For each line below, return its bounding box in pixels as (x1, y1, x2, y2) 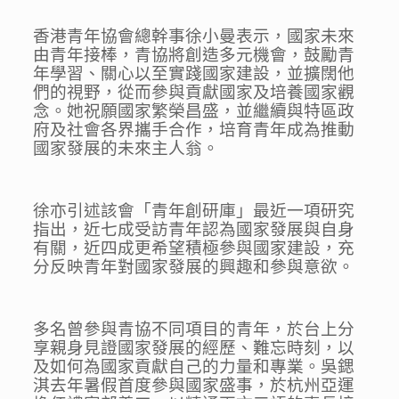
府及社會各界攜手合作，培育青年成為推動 (33, 120, 355, 140)
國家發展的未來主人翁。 (33, 139, 220, 159)
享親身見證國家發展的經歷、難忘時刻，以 (33, 338, 355, 358)
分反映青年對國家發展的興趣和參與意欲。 (33, 257, 355, 277)
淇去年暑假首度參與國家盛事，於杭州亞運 (33, 376, 355, 395)
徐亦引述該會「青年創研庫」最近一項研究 (33, 201, 355, 221)
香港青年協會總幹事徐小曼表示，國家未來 (33, 27, 355, 46)
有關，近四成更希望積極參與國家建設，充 (33, 239, 355, 258)
